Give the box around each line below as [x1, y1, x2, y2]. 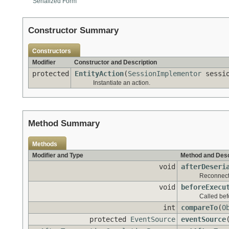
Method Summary [28, 119, 100, 129]
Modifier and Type [32, 152, 83, 159]
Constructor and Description [74, 59, 157, 66]
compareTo [181, 203, 218, 212]
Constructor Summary [28, 26, 119, 36]
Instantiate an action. [93, 79, 150, 87]
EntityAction [75, 70, 124, 78]
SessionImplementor [128, 70, 201, 78]
